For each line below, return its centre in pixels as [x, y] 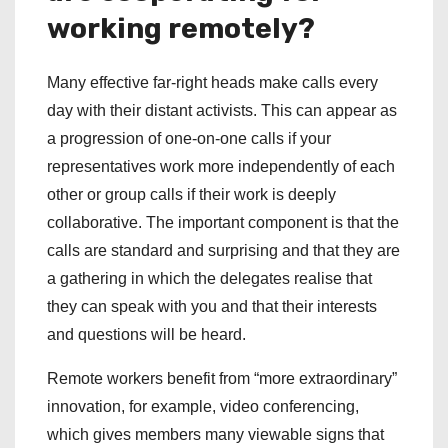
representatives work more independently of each [221, 167]
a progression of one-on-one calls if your [189, 139]
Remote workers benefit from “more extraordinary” [222, 379]
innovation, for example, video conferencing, [203, 407]
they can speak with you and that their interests [212, 307]
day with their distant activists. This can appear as [222, 111]
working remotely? [181, 29]
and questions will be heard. [148, 335]
